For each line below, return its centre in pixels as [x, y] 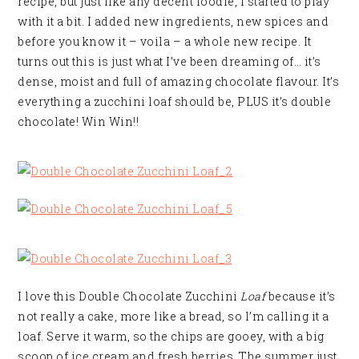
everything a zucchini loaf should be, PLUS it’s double [175, 101]
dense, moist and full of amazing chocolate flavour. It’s [179, 81]
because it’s [301, 296]
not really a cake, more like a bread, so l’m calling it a [173, 316]
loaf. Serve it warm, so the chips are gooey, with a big [171, 336]
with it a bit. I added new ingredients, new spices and [173, 21]
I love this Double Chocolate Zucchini [128, 296]
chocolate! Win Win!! [79, 121]
